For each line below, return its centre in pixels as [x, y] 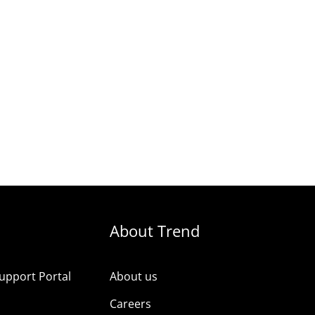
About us [133, 276]
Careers [130, 303]
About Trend [154, 230]
